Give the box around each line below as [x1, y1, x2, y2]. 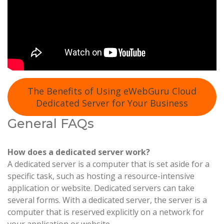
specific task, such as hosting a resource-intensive [7, 170, 194, 182]
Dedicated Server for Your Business [36, 97, 188, 109]
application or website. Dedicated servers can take [7, 182, 194, 194]
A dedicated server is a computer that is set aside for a [7, 158, 209, 170]
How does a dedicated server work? [7, 146, 150, 158]
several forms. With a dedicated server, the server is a [7, 194, 207, 206]
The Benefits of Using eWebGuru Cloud [27, 85, 196, 97]
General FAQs [7, 116, 94, 131]
